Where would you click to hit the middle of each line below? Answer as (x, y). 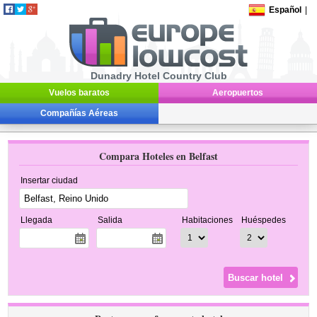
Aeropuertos (238, 93)
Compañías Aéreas (79, 113)
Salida (110, 220)
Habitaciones (208, 220)
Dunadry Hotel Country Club (158, 76)
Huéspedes (264, 220)
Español (286, 10)
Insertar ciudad (50, 180)
